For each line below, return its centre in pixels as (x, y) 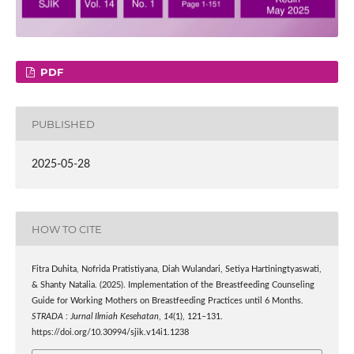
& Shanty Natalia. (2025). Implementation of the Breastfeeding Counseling (173, 286)
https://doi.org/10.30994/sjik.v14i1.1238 (110, 333)
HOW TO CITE (66, 229)
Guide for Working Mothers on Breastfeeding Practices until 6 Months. (167, 301)
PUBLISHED (63, 124)
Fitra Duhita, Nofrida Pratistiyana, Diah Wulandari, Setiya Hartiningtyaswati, (176, 270)
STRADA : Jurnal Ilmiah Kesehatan (95, 317)
